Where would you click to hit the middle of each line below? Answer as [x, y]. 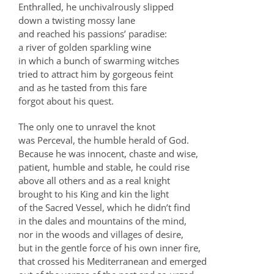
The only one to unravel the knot [87, 127]
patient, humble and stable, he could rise [104, 167]
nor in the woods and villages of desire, [101, 234]
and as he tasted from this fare [83, 87]
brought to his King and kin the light [94, 194]
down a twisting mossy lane [77, 20]
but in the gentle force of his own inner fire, [109, 248]
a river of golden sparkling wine [85, 47]
